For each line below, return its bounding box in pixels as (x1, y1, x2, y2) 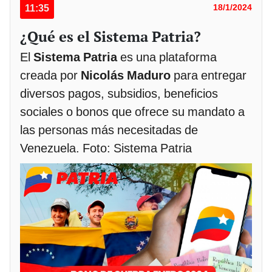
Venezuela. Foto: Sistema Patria (20, 141, 192, 156)
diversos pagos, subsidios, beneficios (20, 86, 218, 101)
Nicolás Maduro (81, 68, 171, 83)
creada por (20, 68, 81, 83)
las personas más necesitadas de (20, 123, 198, 138)
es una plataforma (117, 50, 217, 65)
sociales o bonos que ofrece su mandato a (20, 104, 245, 120)
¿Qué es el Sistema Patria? (20, 27, 201, 47)
